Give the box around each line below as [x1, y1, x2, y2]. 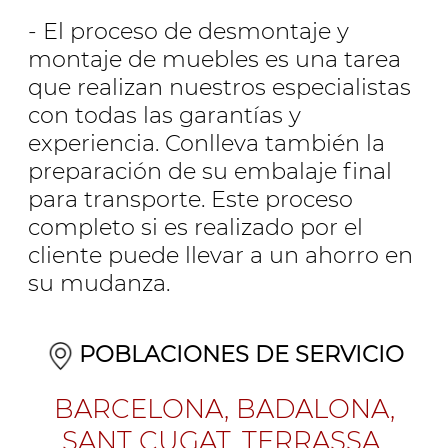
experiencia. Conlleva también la [28, 129, 385, 158]
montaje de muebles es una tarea [28, 45, 401, 74]
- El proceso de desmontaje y [28, 17, 349, 46]
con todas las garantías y [28, 101, 301, 130]
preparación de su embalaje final [28, 157, 392, 186]
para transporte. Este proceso [28, 185, 353, 214]
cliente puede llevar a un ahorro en [28, 241, 413, 270]
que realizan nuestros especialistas [28, 73, 411, 102]
